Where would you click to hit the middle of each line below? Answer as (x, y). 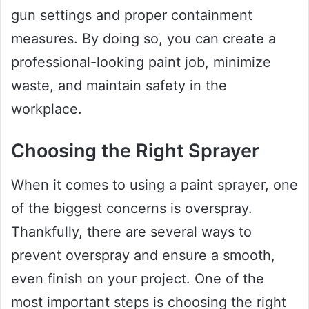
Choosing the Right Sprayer (135, 151)
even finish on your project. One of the (138, 278)
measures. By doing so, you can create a (143, 39)
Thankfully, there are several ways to (131, 231)
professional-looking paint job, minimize (141, 62)
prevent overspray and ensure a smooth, (143, 255)
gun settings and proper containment (132, 16)
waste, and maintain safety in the (119, 86)
